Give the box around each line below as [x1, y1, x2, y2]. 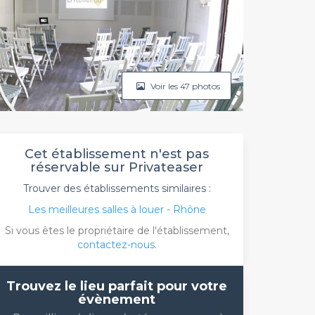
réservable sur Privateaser [30, 160, 203, 175]
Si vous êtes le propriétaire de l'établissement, [4, 224, 229, 237]
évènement [78, 292, 155, 307]
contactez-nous [77, 238, 155, 251]
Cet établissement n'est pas [25, 146, 209, 162]
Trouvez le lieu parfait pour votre [6, 278, 227, 294]
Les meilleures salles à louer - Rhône [27, 203, 206, 216]
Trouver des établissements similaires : [22, 182, 211, 195]
